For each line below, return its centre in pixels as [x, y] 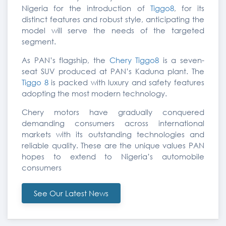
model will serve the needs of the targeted [113, 30]
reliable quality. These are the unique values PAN [113, 145]
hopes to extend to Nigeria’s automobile [113, 156]
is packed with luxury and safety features [126, 82]
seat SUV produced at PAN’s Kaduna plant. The [113, 71]
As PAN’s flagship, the [66, 60]
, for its [189, 8]
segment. [39, 41]
